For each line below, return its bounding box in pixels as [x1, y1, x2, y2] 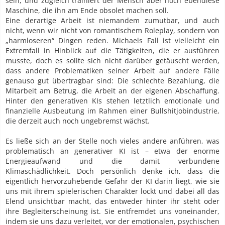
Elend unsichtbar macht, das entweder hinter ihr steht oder [6, 196, 219, 206]
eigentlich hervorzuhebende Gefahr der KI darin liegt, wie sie [6, 176, 219, 186]
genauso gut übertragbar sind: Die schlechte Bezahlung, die [6, 76, 219, 86]
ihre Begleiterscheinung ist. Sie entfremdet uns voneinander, [6, 206, 219, 216]
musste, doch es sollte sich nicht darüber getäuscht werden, [6, 56, 219, 66]
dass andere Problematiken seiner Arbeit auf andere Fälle [6, 66, 219, 76]
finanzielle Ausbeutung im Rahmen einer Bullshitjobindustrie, [6, 106, 219, 116]
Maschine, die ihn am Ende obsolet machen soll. [6, 6, 169, 16]
